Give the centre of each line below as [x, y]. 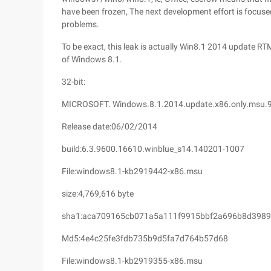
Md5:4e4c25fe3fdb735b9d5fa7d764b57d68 [145, 238]
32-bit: [73, 82]
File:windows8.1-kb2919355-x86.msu [132, 261]
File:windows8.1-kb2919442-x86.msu [132, 171]
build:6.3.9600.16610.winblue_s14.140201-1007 [153, 149]
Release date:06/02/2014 [109, 126]
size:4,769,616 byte [98, 194]
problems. [80, 24]
